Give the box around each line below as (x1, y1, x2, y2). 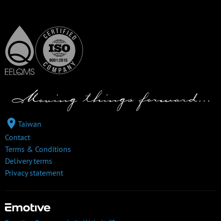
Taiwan (18, 119, 41, 129)
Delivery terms (5, 156, 52, 166)
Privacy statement (5, 168, 63, 178)
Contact (5, 132, 30, 143)
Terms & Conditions (5, 144, 71, 154)
